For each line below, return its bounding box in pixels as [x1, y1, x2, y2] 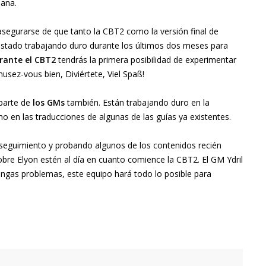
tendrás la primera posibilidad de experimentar [56, 54, 236, 66]
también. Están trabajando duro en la [65, 97, 210, 109]
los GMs [30, 97, 65, 109]
